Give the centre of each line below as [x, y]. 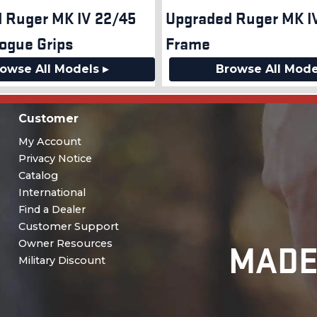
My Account [50, 142]
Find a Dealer [52, 210]
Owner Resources [65, 244]
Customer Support [68, 227]
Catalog [38, 176]
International [52, 193]
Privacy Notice [55, 159]
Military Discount [62, 261]
